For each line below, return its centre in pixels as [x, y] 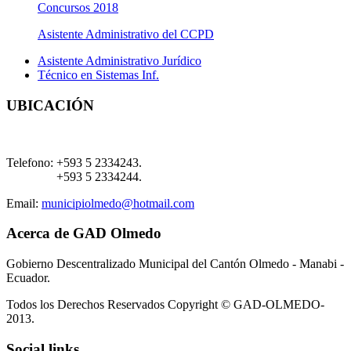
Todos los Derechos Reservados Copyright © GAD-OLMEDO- [165, 305]
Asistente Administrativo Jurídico [119, 61]
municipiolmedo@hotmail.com [118, 203]
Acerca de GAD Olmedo [84, 233]
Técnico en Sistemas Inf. [98, 75]
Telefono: [30, 162]
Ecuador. [28, 278]
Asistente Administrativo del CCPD [126, 34]
